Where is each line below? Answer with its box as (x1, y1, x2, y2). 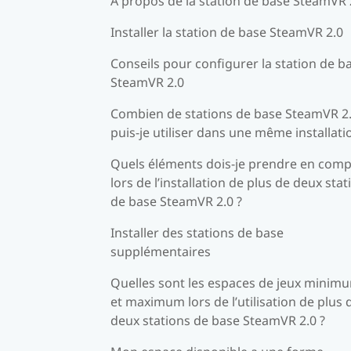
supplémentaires (110, 242, 211, 260)
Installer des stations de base (110, 223, 284, 241)
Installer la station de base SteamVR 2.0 (110, 23, 343, 41)
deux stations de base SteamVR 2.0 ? (110, 311, 325, 329)
